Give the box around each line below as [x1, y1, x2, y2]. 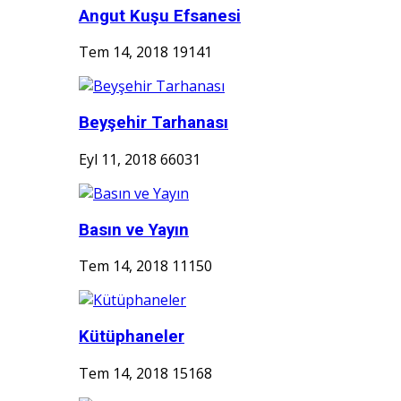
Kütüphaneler [79, 327, 184, 347]
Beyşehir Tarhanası [79, 113, 228, 133]
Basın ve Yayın [79, 219, 189, 240]
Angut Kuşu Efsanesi [79, 5, 241, 26]
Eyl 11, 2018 [79, 149, 157, 169]
